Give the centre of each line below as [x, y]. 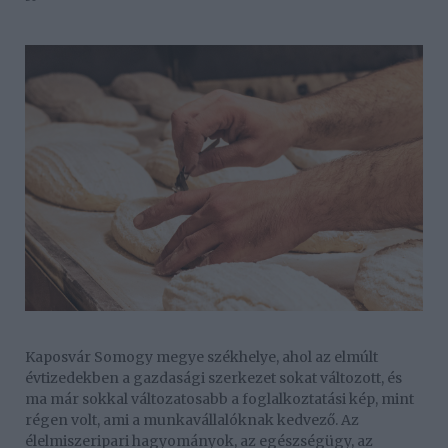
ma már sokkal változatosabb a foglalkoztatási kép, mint [219, 398]
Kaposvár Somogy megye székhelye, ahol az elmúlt [201, 356]
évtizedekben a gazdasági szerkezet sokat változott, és [213, 377]
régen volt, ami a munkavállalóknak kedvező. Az [192, 419]
